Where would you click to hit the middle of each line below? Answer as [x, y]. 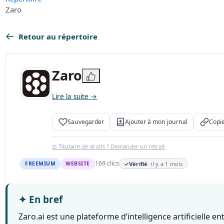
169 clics [107, 163]
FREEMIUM [40, 163]
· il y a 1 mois [165, 163]
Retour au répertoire [58, 37]
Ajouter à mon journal [156, 122]
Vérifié [138, 163]
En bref [45, 199]
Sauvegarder [85, 122]
